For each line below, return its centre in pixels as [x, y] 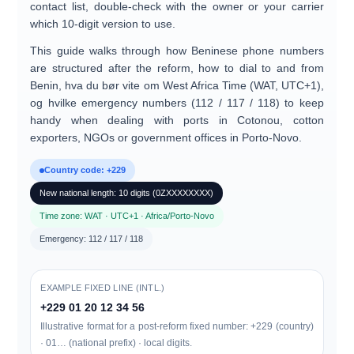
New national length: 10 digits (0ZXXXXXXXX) [127, 193]
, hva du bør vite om [111, 85]
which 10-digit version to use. [103, 24]
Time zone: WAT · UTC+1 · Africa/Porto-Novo [127, 216]
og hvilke [56, 103]
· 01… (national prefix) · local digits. [117, 343]
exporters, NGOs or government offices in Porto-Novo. [166, 137]
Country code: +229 [85, 170]
